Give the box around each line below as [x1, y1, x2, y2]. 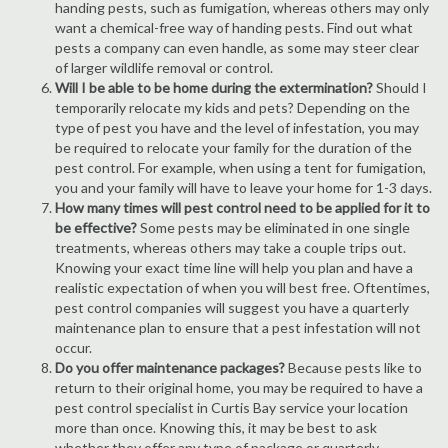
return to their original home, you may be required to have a [55, 379, 423, 396]
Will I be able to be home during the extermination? [55, 79, 373, 96]
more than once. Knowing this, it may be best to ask [55, 419, 377, 436]
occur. [55, 339, 92, 356]
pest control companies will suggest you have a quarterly [55, 299, 409, 316]
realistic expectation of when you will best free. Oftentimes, [55, 279, 430, 296]
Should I [373, 79, 427, 96]
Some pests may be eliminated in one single [137, 219, 410, 236]
